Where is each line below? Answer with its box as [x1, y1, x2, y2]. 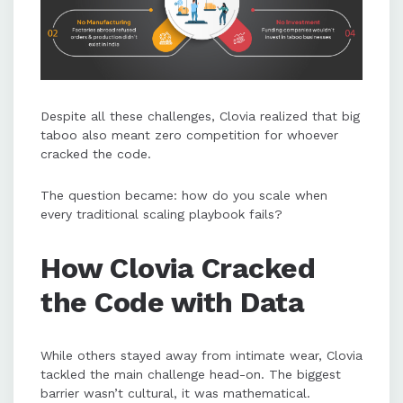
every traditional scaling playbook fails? [40, 206, 287, 221]
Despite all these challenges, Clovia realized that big [40, 108, 360, 123]
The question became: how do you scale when [40, 187, 327, 202]
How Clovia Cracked [40, 250, 315, 285]
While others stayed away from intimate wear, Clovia [40, 347, 363, 363]
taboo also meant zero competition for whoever [40, 127, 338, 142]
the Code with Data [40, 284, 304, 319]
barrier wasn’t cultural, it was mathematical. [40, 385, 315, 400]
